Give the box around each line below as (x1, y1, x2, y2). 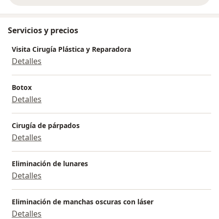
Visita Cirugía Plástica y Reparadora (12, 44, 131, 54)
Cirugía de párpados (12, 120, 80, 130)
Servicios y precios (8, 24, 78, 36)
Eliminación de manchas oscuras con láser (12, 197, 153, 206)
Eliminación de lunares (12, 158, 88, 168)
